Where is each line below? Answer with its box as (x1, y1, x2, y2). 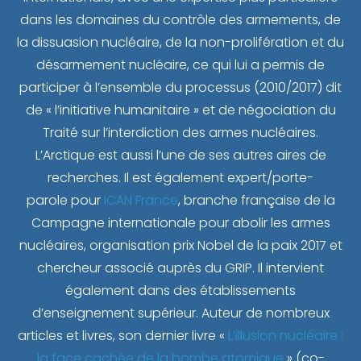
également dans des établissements (65, 281, 296, 301)
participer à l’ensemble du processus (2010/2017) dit (19, 78, 342, 98)
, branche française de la (177, 191, 335, 210)
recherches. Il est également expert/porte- (48, 168, 313, 188)
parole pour (26, 191, 104, 210)
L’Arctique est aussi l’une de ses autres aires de (35, 146, 326, 165)
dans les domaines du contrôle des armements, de (20, 10, 341, 30)
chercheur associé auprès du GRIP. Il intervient (37, 259, 324, 278)
